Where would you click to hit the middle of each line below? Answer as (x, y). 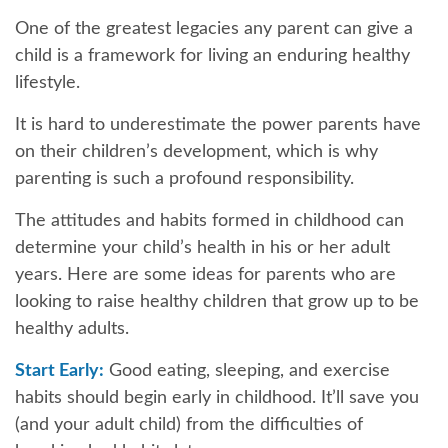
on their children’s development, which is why (196, 152)
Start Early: (59, 371)
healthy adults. (72, 329)
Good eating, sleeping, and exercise (247, 371)
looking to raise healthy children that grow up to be (217, 302)
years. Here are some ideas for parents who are (205, 275)
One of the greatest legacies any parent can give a (214, 29)
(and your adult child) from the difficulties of (189, 425)
